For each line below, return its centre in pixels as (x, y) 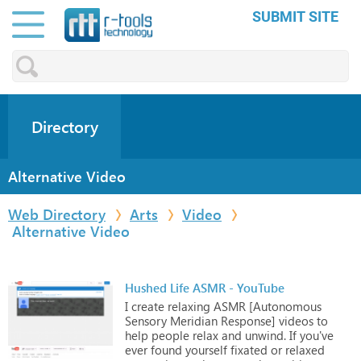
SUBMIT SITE (295, 17)
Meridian (192, 320)
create (146, 306)
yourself (205, 349)
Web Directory (57, 214)
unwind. (264, 335)
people (169, 335)
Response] (247, 320)
